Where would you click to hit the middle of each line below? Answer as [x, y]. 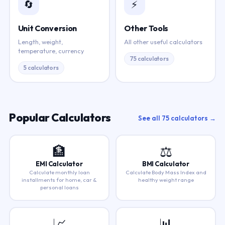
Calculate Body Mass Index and [166, 172]
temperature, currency [51, 50]
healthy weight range [166, 180]
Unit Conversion [47, 28]
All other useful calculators [163, 41]
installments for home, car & [59, 180]
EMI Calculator [59, 163]
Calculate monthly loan [59, 172]
